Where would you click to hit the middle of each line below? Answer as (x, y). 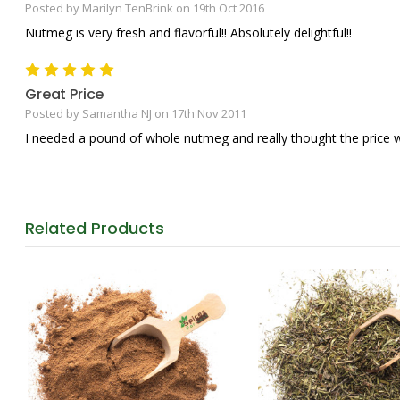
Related (58, 228)
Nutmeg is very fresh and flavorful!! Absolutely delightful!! (188, 32)
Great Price (65, 94)
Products (128, 228)
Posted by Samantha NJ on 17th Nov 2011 (136, 113)
